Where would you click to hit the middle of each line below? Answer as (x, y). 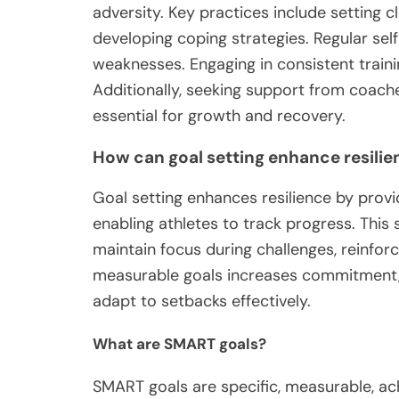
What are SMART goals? (179, 344)
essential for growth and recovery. (219, 115)
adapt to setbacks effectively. (202, 301)
